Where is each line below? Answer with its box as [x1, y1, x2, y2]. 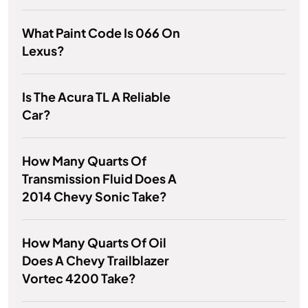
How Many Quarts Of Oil [22, 234, 166, 251]
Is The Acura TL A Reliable [22, 89, 170, 105]
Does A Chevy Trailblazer [22, 252, 169, 269]
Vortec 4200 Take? [22, 270, 136, 287]
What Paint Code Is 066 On [22, 25, 180, 41]
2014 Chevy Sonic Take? [22, 188, 167, 205]
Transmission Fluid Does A [22, 170, 177, 187]
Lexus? [22, 43, 65, 59]
